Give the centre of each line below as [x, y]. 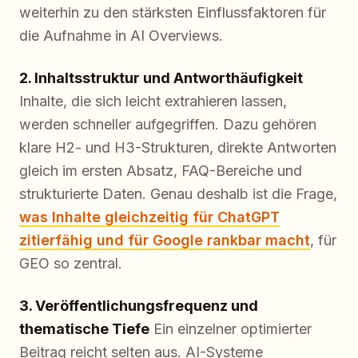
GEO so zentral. [71, 264]
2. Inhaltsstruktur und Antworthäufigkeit [161, 78]
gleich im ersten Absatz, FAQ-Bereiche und [161, 171]
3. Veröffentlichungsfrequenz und [139, 306]
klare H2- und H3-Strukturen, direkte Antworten [178, 148]
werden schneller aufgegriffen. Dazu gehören [168, 125]
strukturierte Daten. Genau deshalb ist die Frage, [178, 194]
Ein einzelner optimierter [231, 329]
